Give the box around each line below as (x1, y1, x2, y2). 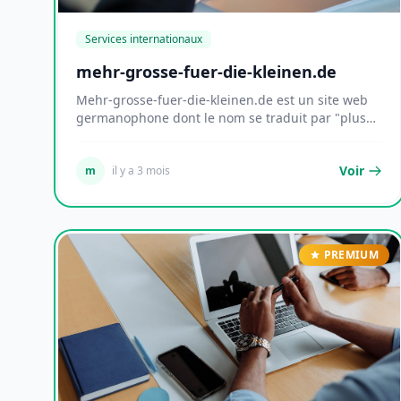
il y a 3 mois (112, 163, 170, 178)
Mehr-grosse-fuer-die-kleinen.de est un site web (76, 91, 368, 108)
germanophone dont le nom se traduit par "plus (76, 109, 366, 126)
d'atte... (76, 127, 120, 144)
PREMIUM (323, 247, 379, 262)
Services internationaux (85, 31, 202, 47)
